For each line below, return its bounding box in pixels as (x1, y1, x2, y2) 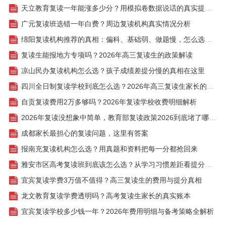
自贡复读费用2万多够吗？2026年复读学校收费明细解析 (21, 98, 197, 106)
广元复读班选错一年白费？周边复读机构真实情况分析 (21, 20, 191, 28)
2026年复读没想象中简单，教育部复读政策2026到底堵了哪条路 (208, 113, 216, 122)
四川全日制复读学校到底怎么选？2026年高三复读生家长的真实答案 (206, 82, 214, 91)
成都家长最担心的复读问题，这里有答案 (21, 129, 148, 137)
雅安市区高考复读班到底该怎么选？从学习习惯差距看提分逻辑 (204, 160, 212, 168)
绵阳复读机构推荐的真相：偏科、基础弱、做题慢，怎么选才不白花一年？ (204, 35, 212, 44)
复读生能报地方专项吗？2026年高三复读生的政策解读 (21, 51, 193, 60)
